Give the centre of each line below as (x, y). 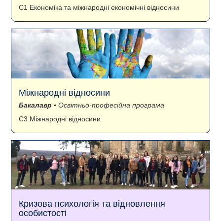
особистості (43, 213)
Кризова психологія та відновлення (92, 204)
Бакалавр (35, 105)
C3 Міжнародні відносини (60, 119)
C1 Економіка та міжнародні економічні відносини (99, 7)
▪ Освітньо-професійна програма (108, 105)
